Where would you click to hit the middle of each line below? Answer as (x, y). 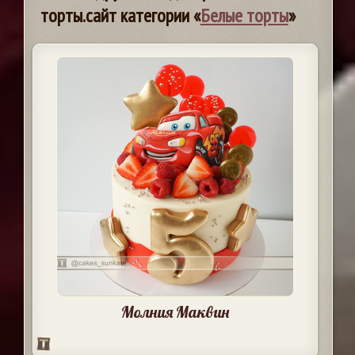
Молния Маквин (175, 312)
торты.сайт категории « (120, 16)
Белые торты (244, 16)
